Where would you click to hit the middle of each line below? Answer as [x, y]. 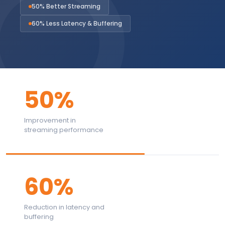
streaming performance [64, 130]
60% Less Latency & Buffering [77, 23]
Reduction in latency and [64, 207]
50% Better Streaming [66, 6]
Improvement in [50, 120]
